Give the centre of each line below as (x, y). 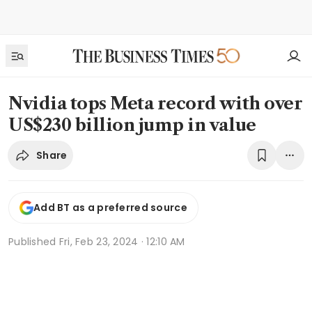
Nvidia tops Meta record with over (156, 103)
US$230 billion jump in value (132, 125)
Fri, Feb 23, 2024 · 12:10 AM (122, 241)
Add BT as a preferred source (110, 208)
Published (34, 241)
